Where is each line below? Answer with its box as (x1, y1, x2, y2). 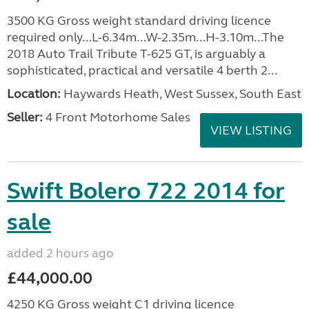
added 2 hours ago (7, 246, 114, 261)
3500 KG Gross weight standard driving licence (7, 13, 271, 28)
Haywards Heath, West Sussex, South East (61, 86, 301, 101)
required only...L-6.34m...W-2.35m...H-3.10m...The (7, 30, 284, 45)
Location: (7, 86, 61, 101)
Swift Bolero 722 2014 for (7, 177, 285, 206)
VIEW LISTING (210, 123, 292, 138)
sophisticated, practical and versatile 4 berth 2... (7, 63, 277, 78)
